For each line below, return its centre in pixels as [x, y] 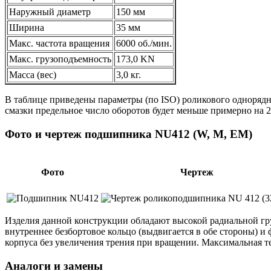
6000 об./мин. [144, 43]
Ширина [27, 27]
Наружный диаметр [50, 11]
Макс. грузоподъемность [60, 59]
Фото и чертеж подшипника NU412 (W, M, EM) [129, 134]
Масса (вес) [33, 74]
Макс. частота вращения [59, 43]
